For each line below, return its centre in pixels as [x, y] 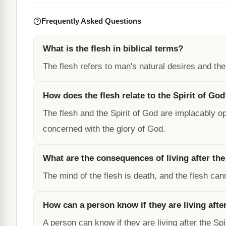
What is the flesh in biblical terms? [113, 49]
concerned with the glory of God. [104, 129]
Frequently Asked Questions [91, 21]
